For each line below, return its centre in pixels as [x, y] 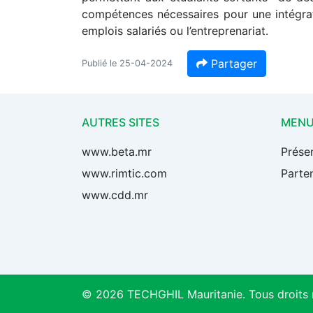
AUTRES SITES [121, 123]
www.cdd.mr [115, 195]
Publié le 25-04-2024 [127, 64]
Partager [232, 64]
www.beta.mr [117, 152]
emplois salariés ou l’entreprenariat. [175, 31]
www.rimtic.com [124, 174]
